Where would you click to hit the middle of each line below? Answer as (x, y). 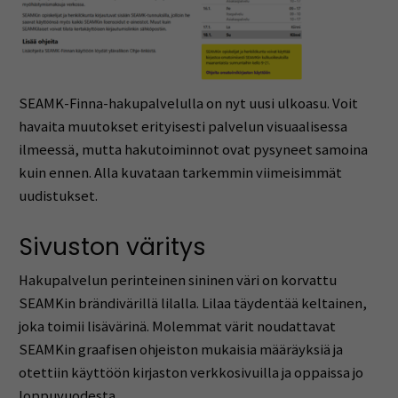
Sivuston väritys (112, 247)
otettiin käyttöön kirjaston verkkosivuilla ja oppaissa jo (191, 372)
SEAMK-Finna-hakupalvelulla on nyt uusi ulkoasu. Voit (188, 103)
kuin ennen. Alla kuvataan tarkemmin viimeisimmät (180, 172)
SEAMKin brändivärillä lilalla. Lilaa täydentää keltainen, (192, 303)
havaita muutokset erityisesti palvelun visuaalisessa (183, 126)
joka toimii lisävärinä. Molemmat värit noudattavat (177, 326)
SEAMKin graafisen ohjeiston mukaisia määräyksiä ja (180, 349)
